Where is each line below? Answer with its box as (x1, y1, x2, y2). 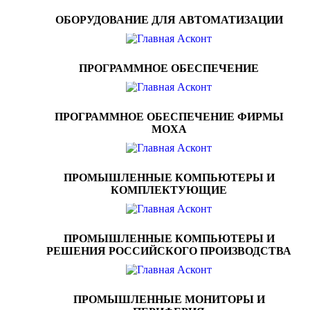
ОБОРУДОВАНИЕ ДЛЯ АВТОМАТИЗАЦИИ (55, 14, 283, 26)
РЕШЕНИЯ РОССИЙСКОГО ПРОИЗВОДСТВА (46, 245, 291, 257)
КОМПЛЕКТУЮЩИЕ (111, 184, 227, 196)
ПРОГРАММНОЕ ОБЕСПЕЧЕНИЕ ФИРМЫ (54, 111, 284, 122)
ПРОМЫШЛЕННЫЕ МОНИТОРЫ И (73, 293, 265, 305)
